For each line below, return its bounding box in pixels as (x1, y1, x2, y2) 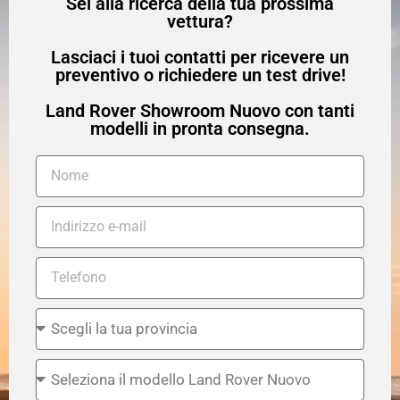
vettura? (167, 10, 233, 32)
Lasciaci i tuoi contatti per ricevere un (51, 46, 349, 68)
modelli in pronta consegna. (90, 117, 310, 139)
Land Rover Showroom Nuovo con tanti (46, 99, 354, 121)
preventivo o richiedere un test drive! (54, 63, 346, 86)
